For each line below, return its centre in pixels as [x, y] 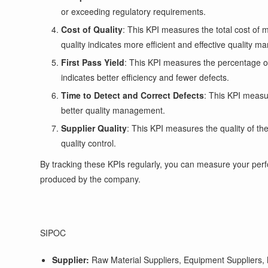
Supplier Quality [94, 128]
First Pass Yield [93, 62]
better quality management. [113, 110]
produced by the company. [91, 179]
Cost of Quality [92, 29]
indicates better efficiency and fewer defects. [145, 77]
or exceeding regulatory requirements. [134, 11]
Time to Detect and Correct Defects [133, 95]
